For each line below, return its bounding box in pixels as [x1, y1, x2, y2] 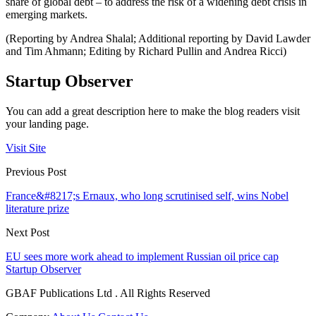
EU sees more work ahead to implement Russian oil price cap [6, 250, 279, 262]
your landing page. [6, 117, 89, 130]
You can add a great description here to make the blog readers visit [6, 104, 300, 117]
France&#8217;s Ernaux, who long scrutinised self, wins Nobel [6, 189, 288, 202]
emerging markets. [6, 8, 87, 21]
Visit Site [6, 141, 46, 154]
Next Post [6, 226, 49, 238]
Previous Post [6, 165, 66, 178]
